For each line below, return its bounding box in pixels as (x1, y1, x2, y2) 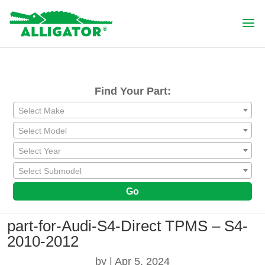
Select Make (18, 106, 64, 115)
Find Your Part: (94, 85, 171, 97)
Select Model (18, 126, 67, 135)
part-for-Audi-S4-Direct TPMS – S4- (7, 217, 248, 235)
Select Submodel (18, 166, 82, 176)
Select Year (18, 146, 61, 156)
